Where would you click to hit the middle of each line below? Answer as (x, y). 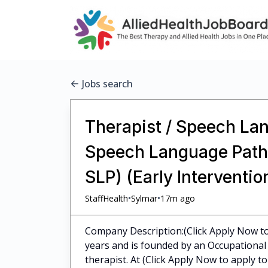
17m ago (178, 198)
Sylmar (144, 198)
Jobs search (107, 84)
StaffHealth (106, 198)
